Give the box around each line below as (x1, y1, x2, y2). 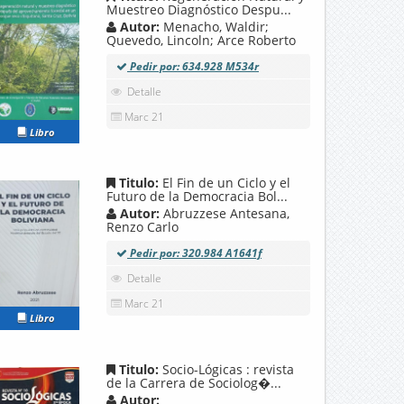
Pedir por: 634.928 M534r (127, 59, 259, 75)
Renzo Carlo (106, 218, 179, 235)
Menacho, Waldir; (163, 18, 269, 36)
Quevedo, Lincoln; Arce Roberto (106, 32, 296, 50)
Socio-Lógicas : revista (162, 360, 294, 378)
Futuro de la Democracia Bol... (106, 188, 288, 205)
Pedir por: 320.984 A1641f (127, 245, 262, 261)
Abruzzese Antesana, (163, 205, 289, 222)
